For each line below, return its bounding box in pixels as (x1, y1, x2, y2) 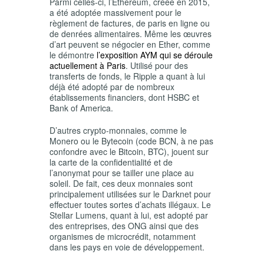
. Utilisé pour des (126, 60, 188, 72)
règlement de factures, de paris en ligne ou (49, 17, 210, 29)
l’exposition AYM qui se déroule (97, 49, 213, 61)
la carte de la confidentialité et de (49, 156, 173, 169)
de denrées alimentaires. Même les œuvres (49, 28, 212, 40)
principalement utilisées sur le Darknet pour (49, 188, 211, 200)
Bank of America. (49, 102, 113, 114)
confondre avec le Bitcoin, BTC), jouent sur (49, 146, 209, 158)
